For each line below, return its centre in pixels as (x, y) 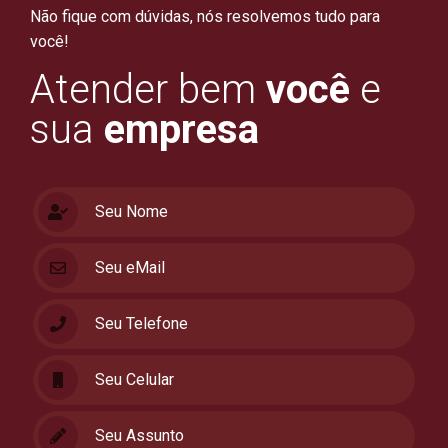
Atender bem (148, 90)
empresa (181, 130)
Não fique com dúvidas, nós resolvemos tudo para (205, 17)
